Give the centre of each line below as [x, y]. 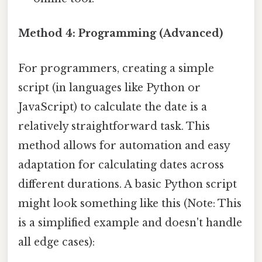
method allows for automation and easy [124, 145]
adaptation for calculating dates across [121, 165]
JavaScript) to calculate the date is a [113, 107]
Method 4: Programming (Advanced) [120, 34]
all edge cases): [56, 242]
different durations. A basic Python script [127, 184]
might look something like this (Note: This [130, 203]
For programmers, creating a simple [116, 68]
